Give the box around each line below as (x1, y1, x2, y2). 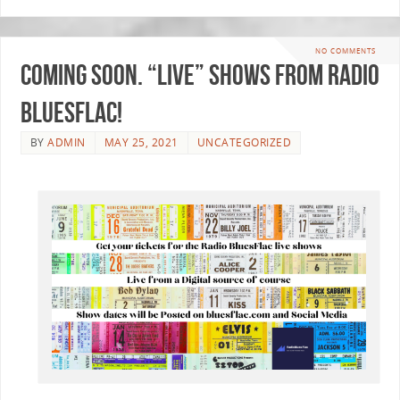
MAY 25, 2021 (104, 135, 179, 151)
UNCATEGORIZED (196, 135, 292, 151)
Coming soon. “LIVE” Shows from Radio (20, 59, 379, 91)
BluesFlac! (20, 96, 122, 129)
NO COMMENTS (315, 45, 376, 55)
